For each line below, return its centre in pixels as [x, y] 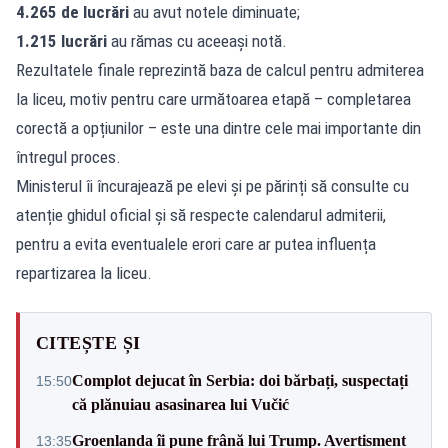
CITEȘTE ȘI [88, 342]
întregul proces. [68, 156]
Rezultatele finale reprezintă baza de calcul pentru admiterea [220, 69]
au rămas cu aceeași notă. [197, 40]
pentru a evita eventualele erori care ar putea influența [196, 243]
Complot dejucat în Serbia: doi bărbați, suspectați [240, 380]
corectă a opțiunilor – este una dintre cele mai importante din [218, 127]
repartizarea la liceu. [84, 272]
